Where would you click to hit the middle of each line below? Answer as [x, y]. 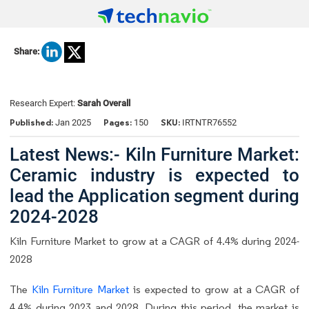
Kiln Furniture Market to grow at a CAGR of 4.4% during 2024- [154, 241]
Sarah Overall [104, 103]
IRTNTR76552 [208, 123]
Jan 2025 [73, 123]
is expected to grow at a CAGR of [215, 289]
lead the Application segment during [154, 196]
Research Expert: [43, 103]
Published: [32, 123]
